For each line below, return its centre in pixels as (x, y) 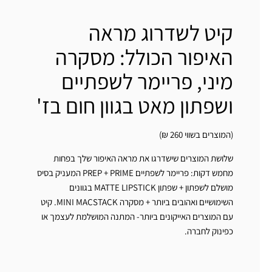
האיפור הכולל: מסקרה (144, 57)
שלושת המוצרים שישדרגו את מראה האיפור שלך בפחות (143, 158)
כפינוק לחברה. (209, 231)
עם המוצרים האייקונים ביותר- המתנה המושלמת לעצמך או (137, 217)
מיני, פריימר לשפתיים (147, 81)
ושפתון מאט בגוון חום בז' (135, 106)
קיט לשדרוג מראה (161, 33)
